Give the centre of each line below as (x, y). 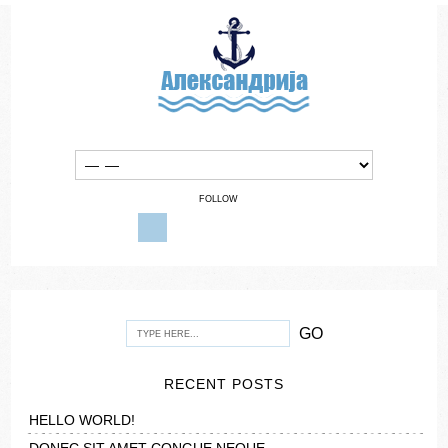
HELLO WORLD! (82, 420)
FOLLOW (218, 199)
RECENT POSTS (224, 384)
